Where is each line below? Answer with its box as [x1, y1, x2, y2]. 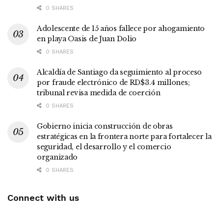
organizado [37, 152, 78, 162]
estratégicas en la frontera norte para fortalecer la [37, 132, 212, 141]
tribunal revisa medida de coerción [37, 88, 161, 97]
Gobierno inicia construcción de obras [37, 121, 173, 131]
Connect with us [7, 192, 79, 203]
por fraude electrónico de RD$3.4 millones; [37, 78, 190, 87]
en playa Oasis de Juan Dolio [37, 34, 137, 43]
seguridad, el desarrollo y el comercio [37, 142, 171, 151]
